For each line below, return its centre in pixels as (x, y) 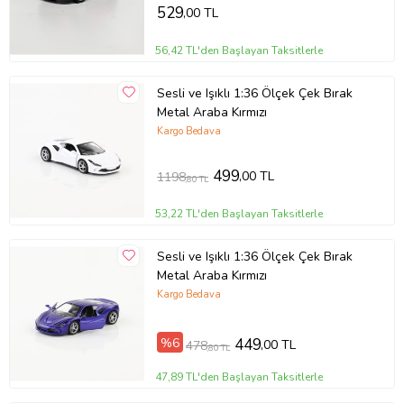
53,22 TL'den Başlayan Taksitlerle (239, 213)
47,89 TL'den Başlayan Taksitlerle (239, 376)
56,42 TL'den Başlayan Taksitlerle (239, 50)
